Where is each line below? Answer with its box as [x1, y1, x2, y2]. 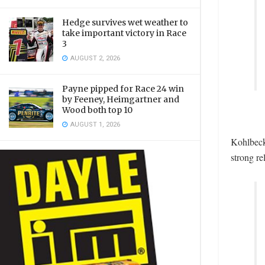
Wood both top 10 [62, 105, 132, 115]
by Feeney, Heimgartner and [62, 94, 179, 105]
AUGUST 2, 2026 [69, 53, 120, 63]
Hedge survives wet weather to [62, 17, 188, 28]
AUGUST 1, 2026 [69, 119, 120, 130]
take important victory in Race [62, 28, 186, 38]
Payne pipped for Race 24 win [62, 83, 184, 94]
